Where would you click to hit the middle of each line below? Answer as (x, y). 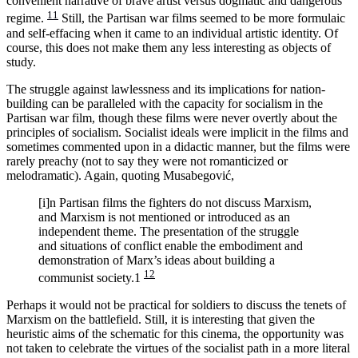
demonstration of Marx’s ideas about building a (157, 260)
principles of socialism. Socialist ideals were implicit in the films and (177, 132)
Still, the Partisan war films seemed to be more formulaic (202, 18)
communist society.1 (91, 277)
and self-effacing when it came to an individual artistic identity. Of (172, 33)
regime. (27, 18)
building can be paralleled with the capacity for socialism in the (165, 103)
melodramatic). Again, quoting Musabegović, (120, 175)
